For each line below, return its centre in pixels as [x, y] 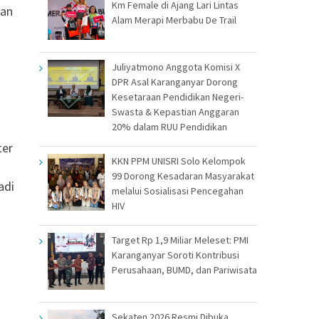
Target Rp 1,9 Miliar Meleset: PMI [180, 240]
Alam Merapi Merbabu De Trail [174, 20]
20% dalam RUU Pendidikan [169, 126]
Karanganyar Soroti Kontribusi [176, 255]
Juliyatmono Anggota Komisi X [176, 67]
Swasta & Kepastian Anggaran [176, 111]
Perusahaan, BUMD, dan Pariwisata [184, 270]
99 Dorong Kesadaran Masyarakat [183, 176]
